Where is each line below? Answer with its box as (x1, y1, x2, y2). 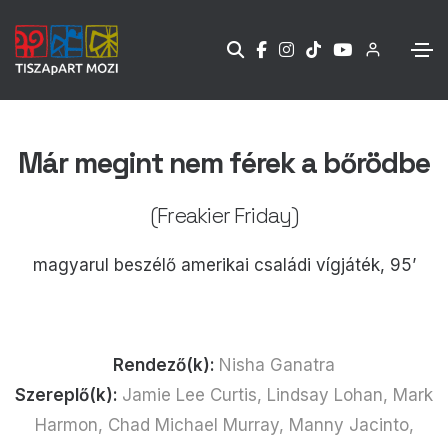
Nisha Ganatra (219, 354, 335, 375)
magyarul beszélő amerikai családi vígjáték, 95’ (32, 254, 416, 275)
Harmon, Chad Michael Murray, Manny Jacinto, (34, 414, 414, 435)
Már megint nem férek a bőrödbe (18, 144, 430, 181)
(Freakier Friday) (150, 201, 298, 229)
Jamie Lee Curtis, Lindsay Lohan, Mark (122, 384, 433, 405)
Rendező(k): (113, 354, 219, 375)
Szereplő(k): (15, 384, 122, 405)
